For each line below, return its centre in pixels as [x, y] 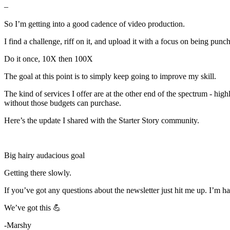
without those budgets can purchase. [63, 103]
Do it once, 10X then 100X [49, 59]
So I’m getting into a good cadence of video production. [94, 24]
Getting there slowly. [38, 173]
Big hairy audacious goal [44, 156]
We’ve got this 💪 [33, 208]
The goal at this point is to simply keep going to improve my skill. [110, 76]
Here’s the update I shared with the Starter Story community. [102, 121]
